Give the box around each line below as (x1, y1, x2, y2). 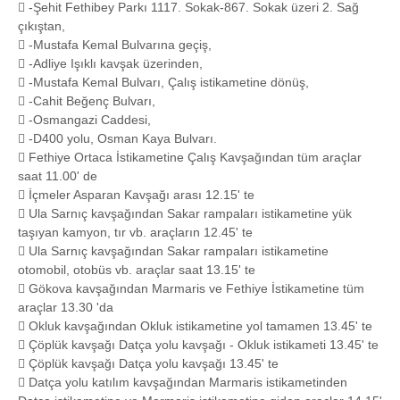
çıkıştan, (18, 18, 65, 33)
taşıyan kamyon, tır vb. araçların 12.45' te (18, 224, 253, 239)
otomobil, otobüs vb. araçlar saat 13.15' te (18, 262, 255, 277)
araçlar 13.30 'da (18, 299, 113, 314)
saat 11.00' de (18, 168, 97, 183)
